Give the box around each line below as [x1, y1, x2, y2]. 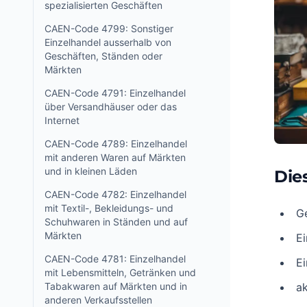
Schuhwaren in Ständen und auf [45, 216, 188, 228]
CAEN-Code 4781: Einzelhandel [45, 253, 186, 265]
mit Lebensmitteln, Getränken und [45, 267, 196, 278]
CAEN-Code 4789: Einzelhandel [45, 138, 187, 149]
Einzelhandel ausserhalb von [45, 36, 171, 48]
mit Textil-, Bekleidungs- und [45, 202, 173, 214]
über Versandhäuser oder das [45, 101, 177, 112]
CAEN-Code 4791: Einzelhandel [45, 87, 186, 99]
